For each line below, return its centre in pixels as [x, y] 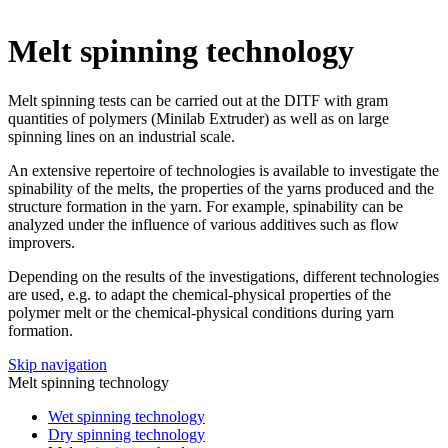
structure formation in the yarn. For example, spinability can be [205, 206]
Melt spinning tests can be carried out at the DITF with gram [198, 100]
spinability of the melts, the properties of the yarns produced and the [221, 188]
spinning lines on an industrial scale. [121, 136]
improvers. [41, 242]
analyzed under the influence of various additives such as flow [203, 224]
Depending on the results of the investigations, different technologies [223, 276]
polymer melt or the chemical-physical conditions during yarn [201, 312]
